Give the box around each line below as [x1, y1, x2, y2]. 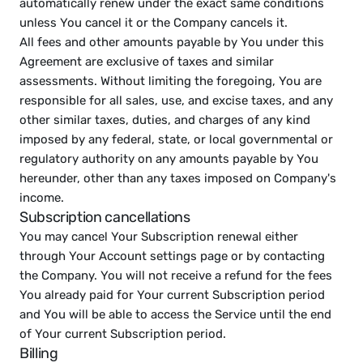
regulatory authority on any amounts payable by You [19, 152, 318, 166]
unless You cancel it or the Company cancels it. [19, 15, 288, 30]
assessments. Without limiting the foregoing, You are [19, 74, 322, 88]
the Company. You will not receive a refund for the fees [19, 268, 332, 283]
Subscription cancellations [19, 208, 190, 226]
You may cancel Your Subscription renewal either [19, 229, 298, 244]
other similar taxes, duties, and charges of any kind [19, 113, 310, 127]
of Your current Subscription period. [19, 327, 226, 341]
